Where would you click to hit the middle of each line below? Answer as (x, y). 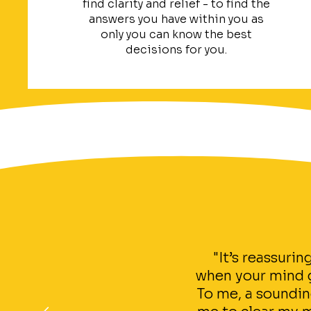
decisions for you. (176, 50)
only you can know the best (176, 34)
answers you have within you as (176, 19)
